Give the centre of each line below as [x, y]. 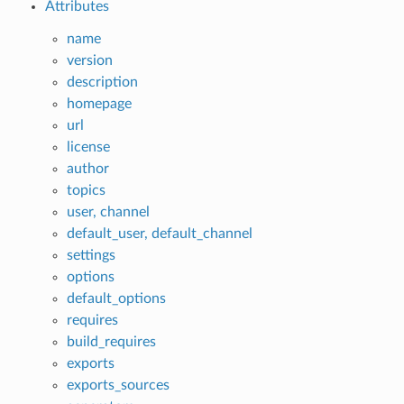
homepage [99, 103]
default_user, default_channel [159, 233]
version [89, 60]
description [102, 82]
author [87, 168]
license [88, 147]
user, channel [108, 211]
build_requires [111, 341]
